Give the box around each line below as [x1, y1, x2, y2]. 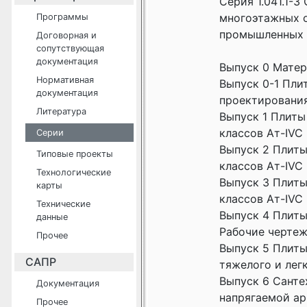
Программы [36, 12, 88, 22]
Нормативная [36, 75, 94, 85]
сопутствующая [36, 43, 104, 53]
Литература [36, 106, 86, 116]
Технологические [36, 167, 111, 177]
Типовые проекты [36, 149, 113, 159]
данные [36, 212, 68, 222]
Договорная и [36, 30, 97, 40]
